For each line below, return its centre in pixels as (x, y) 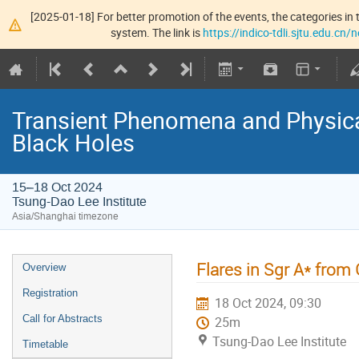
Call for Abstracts (63, 319)
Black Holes (73, 143)
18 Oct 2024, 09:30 (268, 303)
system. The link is (157, 32)
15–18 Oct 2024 (57, 188)
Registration (50, 293)
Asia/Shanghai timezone (65, 217)
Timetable (45, 345)
